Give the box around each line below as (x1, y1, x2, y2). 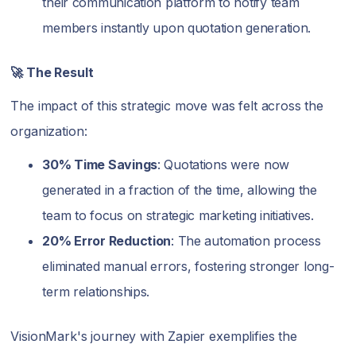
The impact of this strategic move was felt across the (10, 97, 323, 114)
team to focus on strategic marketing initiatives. (42, 207, 314, 223)
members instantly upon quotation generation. (42, 19, 311, 36)
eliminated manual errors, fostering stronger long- (42, 257, 335, 274)
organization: (10, 122, 87, 139)
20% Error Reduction (42, 232, 172, 249)
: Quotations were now (157, 156, 290, 172)
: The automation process (171, 232, 321, 249)
